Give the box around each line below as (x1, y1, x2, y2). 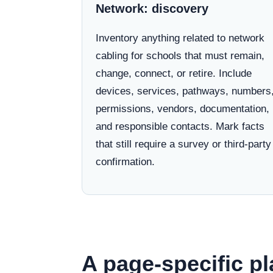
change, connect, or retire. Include (96, 68, 252, 79)
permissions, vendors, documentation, (96, 103, 269, 115)
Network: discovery (96, 2, 208, 15)
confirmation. (96, 156, 155, 168)
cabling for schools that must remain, (96, 50, 264, 62)
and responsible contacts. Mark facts (96, 121, 264, 132)
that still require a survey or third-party (96, 138, 271, 150)
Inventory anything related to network (96, 32, 264, 44)
